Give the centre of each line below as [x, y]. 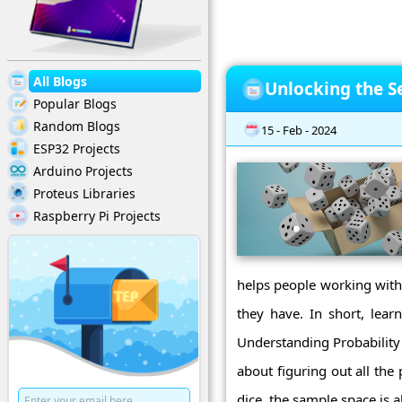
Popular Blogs [75, 103]
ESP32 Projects [77, 148]
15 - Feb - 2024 [299, 130]
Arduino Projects [83, 170]
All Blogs [60, 81]
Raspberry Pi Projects [97, 215]
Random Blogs [77, 126]
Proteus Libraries [84, 193]
